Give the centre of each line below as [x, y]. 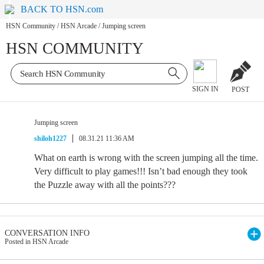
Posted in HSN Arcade [37, 242]
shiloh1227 [50, 138]
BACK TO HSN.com [62, 9]
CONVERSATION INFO [47, 233]
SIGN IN [205, 89]
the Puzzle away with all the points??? [105, 185]
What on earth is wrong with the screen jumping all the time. [146, 158]
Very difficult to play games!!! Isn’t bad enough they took [141, 171]
